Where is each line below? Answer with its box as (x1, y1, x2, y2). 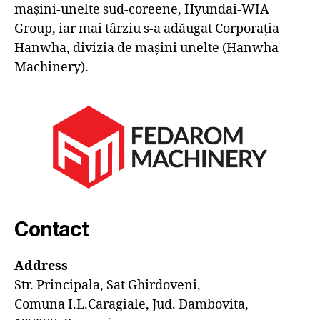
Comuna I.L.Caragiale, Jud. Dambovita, (14, 296, 249, 313)
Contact (14, 216, 89, 241)
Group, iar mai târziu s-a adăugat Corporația (14, 20, 279, 37)
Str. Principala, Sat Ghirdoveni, (14, 276, 201, 294)
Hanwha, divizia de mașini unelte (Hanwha (14, 39, 279, 56)
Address (14, 257, 68, 274)
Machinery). (14, 59, 89, 76)
